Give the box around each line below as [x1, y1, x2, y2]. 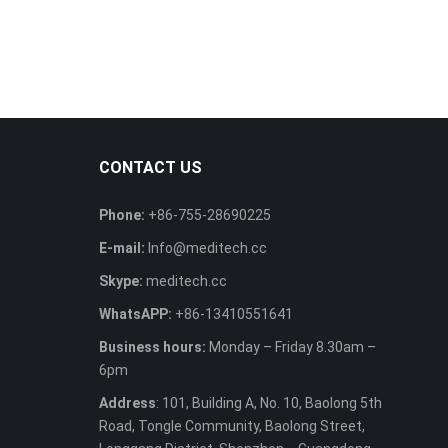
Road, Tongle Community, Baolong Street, [98, 417, 365, 434]
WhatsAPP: [98, 305, 172, 322]
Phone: [98, 206, 145, 223]
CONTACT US [98, 157, 202, 177]
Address [98, 394, 156, 411]
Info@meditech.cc [147, 239, 267, 256]
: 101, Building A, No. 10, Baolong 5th [155, 394, 382, 411]
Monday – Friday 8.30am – [208, 338, 376, 355]
